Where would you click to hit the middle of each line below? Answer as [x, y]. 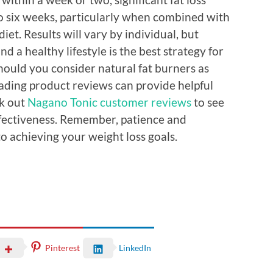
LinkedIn [135, 248]
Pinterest [62, 247]
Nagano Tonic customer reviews [109, 102]
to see [208, 102]
